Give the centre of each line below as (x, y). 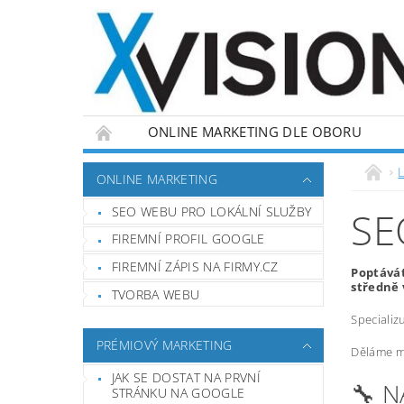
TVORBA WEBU (156, 294)
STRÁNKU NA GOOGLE (178, 393)
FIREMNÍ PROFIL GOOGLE (188, 239)
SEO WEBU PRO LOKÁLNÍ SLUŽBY (211, 211)
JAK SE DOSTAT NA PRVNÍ (186, 378)
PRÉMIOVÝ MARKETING (164, 345)
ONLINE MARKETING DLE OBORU (255, 132)
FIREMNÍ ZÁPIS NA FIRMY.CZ (195, 266)
